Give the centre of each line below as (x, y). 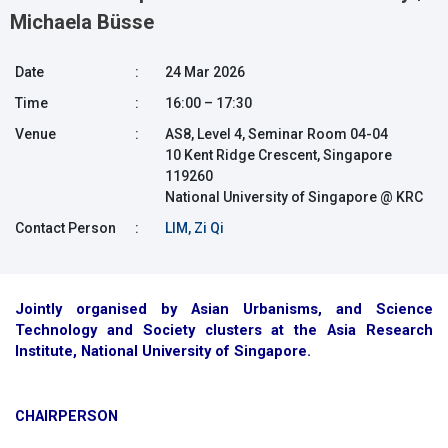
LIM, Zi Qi (194, 227)
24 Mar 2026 (205, 71)
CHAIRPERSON (66, 416)
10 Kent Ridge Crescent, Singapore (278, 154)
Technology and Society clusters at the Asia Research (224, 329)
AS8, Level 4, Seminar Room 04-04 (276, 133)
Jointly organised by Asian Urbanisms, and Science (224, 308)
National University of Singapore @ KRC (294, 196)
